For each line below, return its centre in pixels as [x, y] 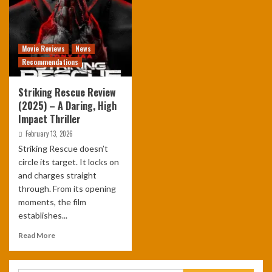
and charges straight [57, 175]
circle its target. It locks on [69, 162]
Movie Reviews [43, 49]
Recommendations [50, 62]
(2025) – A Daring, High [67, 106]
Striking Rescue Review [67, 92]
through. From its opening [67, 189]
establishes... [43, 215]
